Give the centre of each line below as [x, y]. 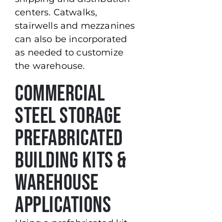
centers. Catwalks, [56, 13]
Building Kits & [71, 161]
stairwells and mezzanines [75, 26]
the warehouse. [50, 66]
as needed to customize [69, 53]
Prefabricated [69, 139]
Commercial [60, 94]
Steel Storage [68, 116]
